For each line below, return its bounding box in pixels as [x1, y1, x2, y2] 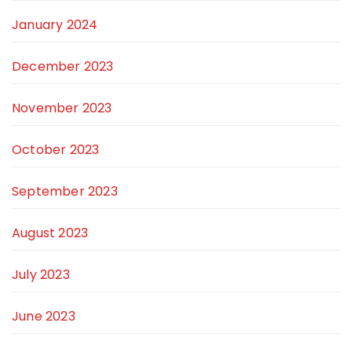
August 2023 [12, 224, 89, 243]
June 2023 [12, 307, 75, 326]
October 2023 [12, 141, 100, 159]
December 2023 [12, 57, 114, 76]
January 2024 [12, 16, 98, 35]
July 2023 [12, 266, 70, 284]
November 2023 [12, 99, 112, 118]
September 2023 [12, 182, 118, 201]
